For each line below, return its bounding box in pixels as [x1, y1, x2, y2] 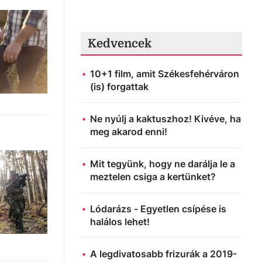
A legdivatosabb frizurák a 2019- [90, 247, 237, 260]
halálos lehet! [90, 215, 150, 227]
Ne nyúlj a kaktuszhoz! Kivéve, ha [90, 112, 241, 125]
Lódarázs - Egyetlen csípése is [90, 202, 226, 215]
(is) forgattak [90, 80, 149, 92]
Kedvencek [88, 36, 151, 50]
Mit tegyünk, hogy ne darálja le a [90, 157, 235, 170]
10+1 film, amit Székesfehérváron [90, 67, 239, 80]
